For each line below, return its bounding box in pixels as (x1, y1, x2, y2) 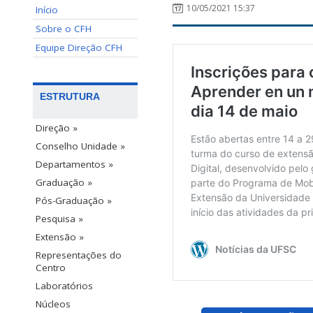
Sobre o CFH (36, 22, 92, 35)
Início (36, 3, 58, 16)
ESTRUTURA (40, 91, 100, 103)
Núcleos (36, 298, 71, 311)
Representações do (36, 249, 122, 262)
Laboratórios (36, 279, 93, 293)
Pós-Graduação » (36, 194, 112, 208)
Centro (36, 261, 66, 275)
